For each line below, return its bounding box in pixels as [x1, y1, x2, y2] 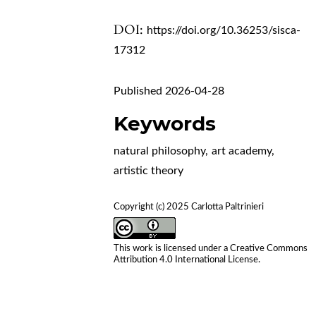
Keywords [114, 111, 217, 135]
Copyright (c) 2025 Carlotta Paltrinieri [114, 202, 265, 212]
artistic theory [114, 164, 184, 176]
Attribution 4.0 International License [114, 255, 259, 265]
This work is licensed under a [114, 243, 231, 253]
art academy [212, 145, 272, 157]
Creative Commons [230, 243, 308, 253]
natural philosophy [114, 145, 206, 157]
